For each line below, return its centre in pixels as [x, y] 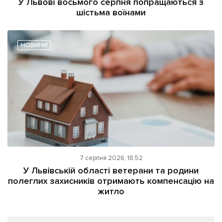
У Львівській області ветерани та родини [111, 171]
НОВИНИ [34, 46]
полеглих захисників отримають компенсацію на [111, 181]
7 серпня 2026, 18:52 [111, 158]
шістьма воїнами [111, 13]
